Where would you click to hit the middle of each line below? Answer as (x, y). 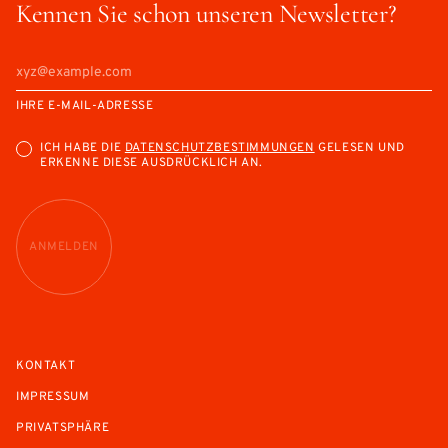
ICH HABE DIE (82, 148)
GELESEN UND (359, 148)
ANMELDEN (64, 246)
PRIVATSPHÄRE (63, 427)
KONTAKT (46, 365)
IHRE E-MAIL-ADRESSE (85, 106)
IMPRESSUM (53, 396)
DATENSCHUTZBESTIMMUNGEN (219, 148)
